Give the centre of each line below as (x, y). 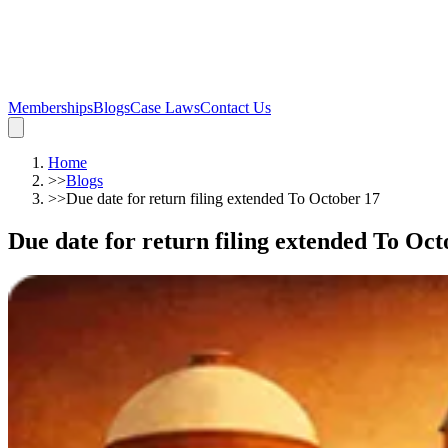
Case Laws (165, 107)
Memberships (50, 107)
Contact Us (235, 107)
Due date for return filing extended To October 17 (223, 198)
